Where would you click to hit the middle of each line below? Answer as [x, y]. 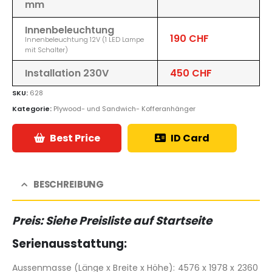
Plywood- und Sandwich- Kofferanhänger [124, 108]
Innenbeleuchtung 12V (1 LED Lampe [84, 39]
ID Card [190, 138]
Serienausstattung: [70, 244]
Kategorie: [33, 108]
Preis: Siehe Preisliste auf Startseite [112, 221]
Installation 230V [67, 73]
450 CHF [191, 73]
